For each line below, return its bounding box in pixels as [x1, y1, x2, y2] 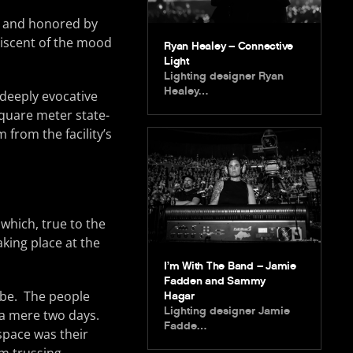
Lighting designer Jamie [164, 303, 291, 318]
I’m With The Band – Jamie [164, 258, 296, 273]
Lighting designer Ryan [164, 69, 284, 83]
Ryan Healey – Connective [164, 39, 294, 53]
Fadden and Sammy [164, 273, 266, 288]
